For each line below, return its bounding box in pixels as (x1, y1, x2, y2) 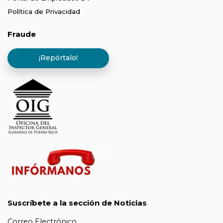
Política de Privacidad (7, 7, 80, 16)
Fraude (7, 29, 36, 39)
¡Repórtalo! (39, 53, 78, 63)
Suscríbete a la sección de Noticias (7, 198, 147, 208)
